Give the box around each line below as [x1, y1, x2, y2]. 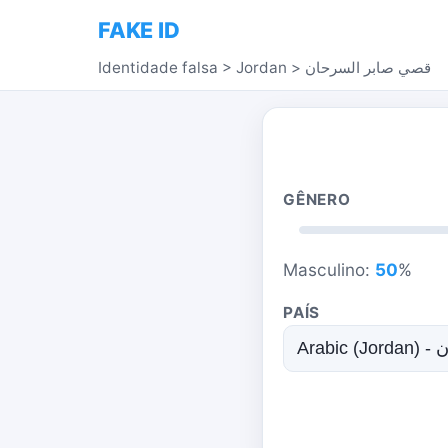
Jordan [236, 58, 287, 77]
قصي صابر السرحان [305, 58, 431, 77]
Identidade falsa [98, 58, 218, 77]
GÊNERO [283, 190, 351, 209]
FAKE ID [98, 17, 180, 43]
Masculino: [283, 259, 375, 280]
